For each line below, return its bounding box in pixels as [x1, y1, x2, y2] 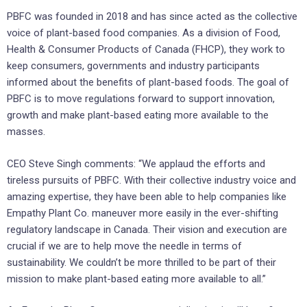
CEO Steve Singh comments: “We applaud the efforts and [7, 157, 265, 170]
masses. [7, 125, 45, 138]
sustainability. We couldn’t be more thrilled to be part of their [7, 256, 276, 269]
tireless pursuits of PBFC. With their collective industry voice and [7, 173, 296, 186]
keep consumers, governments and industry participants [7, 60, 260, 73]
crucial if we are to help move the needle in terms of [7, 239, 242, 252]
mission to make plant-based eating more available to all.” [7, 272, 266, 285]
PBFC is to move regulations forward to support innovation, [7, 93, 275, 106]
